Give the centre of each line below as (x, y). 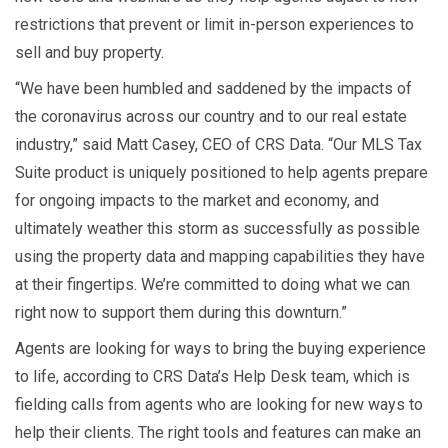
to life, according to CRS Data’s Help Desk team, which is (212, 377)
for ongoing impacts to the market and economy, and (197, 201)
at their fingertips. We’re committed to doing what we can (212, 285)
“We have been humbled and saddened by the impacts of (213, 89)
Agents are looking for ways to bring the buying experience (220, 349)
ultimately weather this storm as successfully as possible (217, 229)
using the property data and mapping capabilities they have (220, 257)
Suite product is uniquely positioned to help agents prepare (221, 173)
